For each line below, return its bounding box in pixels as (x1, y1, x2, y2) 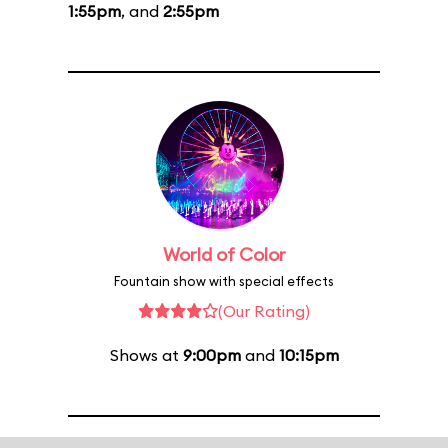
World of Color (162, 243, 286, 266)
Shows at (109, 345, 183, 365)
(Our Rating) (218, 301, 310, 321)
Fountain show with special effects (114, 273, 334, 289)
